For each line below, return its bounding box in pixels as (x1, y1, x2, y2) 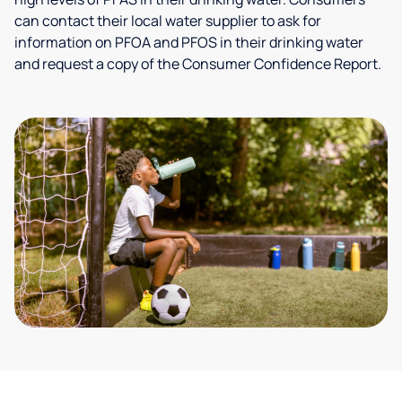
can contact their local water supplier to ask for (14, 11, 321, 31)
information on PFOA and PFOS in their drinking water (14, 32, 363, 52)
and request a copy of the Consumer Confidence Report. (14, 54, 381, 74)
